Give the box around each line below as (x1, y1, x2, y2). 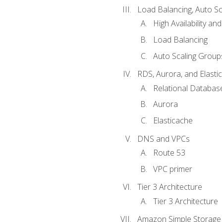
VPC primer (153, 163, 192, 174)
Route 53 (153, 147, 185, 158)
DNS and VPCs (137, 133, 190, 144)
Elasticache (153, 114, 193, 126)
